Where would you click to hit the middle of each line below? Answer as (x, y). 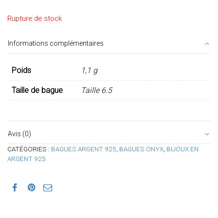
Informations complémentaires (56, 43)
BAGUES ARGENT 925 (84, 149)
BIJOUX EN (182, 149)
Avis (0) (19, 134)
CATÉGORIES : (29, 149)
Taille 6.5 (96, 90)
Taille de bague (37, 90)
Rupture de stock (35, 18)
